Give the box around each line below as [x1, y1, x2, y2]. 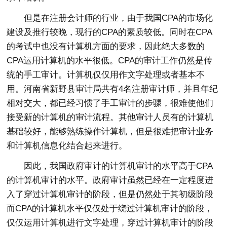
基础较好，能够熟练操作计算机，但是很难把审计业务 [7, 127, 214, 137]
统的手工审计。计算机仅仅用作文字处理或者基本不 [7, 70, 205, 80]
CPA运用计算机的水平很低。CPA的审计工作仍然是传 [7, 56, 213, 66]
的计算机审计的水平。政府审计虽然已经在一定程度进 [7, 175, 214, 185]
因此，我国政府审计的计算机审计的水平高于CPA [24, 161, 213, 171]
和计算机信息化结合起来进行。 [7, 141, 128, 151]
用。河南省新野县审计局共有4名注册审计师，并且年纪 [7, 84, 218, 94]
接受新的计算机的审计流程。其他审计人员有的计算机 [7, 112, 214, 123]
